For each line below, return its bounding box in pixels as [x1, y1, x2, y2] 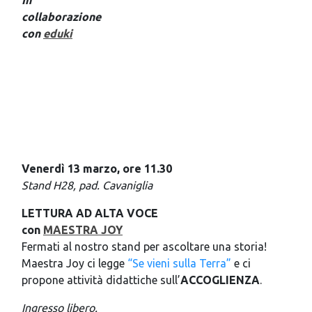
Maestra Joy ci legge [22, 256, 127, 270]
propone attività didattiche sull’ [22, 273, 180, 286]
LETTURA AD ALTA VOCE [22, 206, 158, 219]
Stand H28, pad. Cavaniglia [22, 178, 153, 192]
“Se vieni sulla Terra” [127, 256, 231, 270]
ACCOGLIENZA [180, 273, 260, 286]
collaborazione [22, 10, 101, 23]
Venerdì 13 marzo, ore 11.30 [22, 162, 178, 175]
